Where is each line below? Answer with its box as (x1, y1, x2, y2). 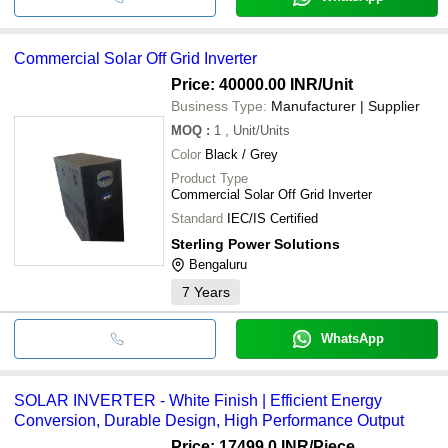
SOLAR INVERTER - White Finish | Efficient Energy (14, 391, 382, 409)
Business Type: (171, 97, 267, 114)
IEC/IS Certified (227, 210, 318, 226)
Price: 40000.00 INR (171, 75, 318, 93)
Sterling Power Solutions (171, 235, 340, 252)
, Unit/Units (225, 122, 290, 138)
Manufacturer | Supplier (271, 97, 420, 114)
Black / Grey (205, 146, 278, 162)
